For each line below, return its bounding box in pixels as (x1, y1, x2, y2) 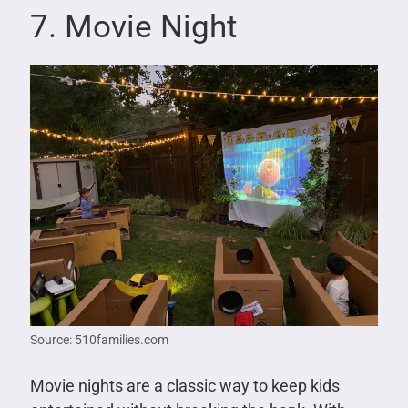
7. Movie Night (29, 7, 237, 46)
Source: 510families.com (29, 331, 168, 347)
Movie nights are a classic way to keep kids (29, 375, 340, 395)
